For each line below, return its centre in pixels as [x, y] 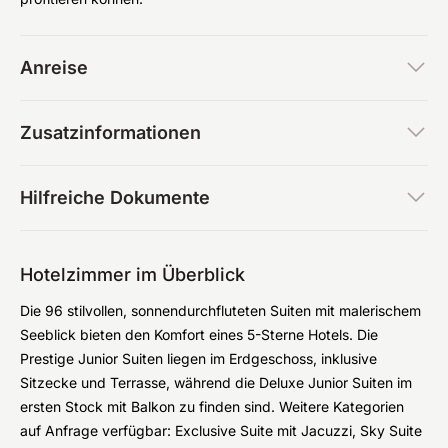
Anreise [54, 67]
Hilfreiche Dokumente [115, 197]
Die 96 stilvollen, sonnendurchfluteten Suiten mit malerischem [220, 310]
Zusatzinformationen [110, 132]
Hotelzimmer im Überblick [132, 274]
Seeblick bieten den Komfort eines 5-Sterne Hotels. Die [199, 334]
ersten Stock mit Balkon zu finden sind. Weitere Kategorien [212, 406]
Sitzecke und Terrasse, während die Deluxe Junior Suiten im [216, 382]
